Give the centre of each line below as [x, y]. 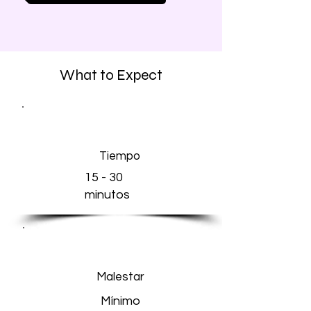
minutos [107, 195]
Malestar [120, 277]
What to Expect [111, 75]
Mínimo [120, 301]
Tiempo [119, 156]
